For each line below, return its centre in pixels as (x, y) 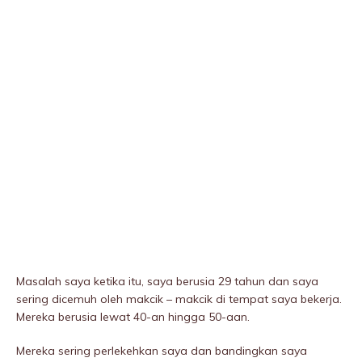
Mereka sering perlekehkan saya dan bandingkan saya (162, 351)
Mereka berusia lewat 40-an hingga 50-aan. (133, 317)
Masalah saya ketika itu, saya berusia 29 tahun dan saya (167, 282)
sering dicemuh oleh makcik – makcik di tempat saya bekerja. (179, 299)
